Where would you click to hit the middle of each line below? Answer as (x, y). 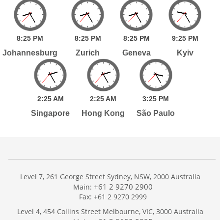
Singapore (51, 113)
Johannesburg (30, 53)
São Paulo (156, 113)
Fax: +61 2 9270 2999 (113, 196)
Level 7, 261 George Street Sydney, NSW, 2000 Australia (110, 176)
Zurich (88, 53)
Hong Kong (103, 113)
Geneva (136, 53)
